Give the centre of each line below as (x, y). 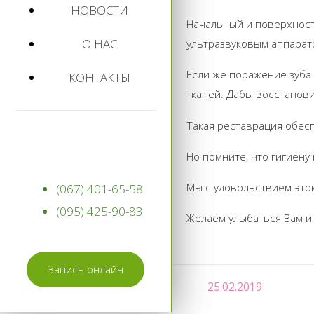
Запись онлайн (85, 269)
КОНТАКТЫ (99, 77)
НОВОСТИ (99, 10)
